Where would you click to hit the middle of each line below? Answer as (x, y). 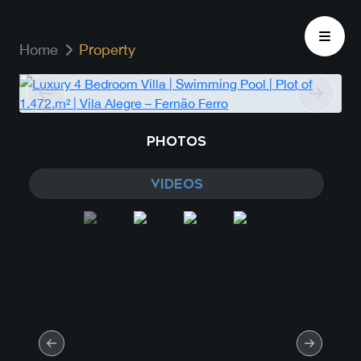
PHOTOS (176, 141)
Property (107, 50)
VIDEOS (176, 184)
